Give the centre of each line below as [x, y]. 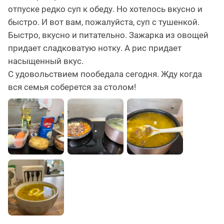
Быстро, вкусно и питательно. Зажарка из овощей [108, 35]
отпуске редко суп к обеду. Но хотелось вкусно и [105, 9]
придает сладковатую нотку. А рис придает [95, 48]
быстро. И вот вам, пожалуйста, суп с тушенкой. [104, 22]
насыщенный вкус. [46, 61]
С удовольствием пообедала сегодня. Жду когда [105, 74]
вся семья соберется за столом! [72, 87]
